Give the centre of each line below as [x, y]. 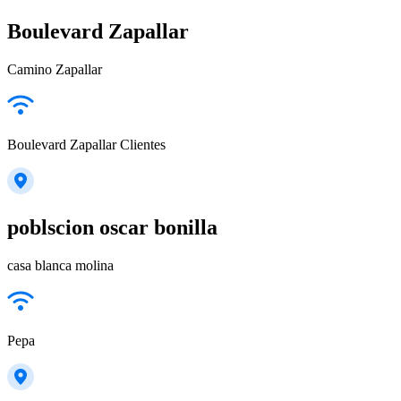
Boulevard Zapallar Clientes [86, 144]
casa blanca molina [60, 265]
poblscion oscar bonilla [112, 227]
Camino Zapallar [55, 69]
